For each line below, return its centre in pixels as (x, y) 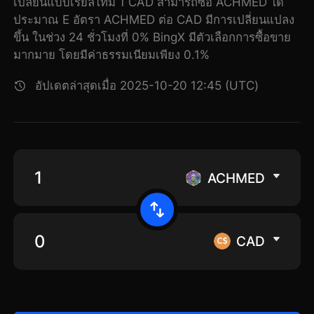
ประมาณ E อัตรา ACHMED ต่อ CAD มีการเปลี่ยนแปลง (154, 20)
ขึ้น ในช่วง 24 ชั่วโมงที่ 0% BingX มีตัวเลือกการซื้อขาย (152, 37)
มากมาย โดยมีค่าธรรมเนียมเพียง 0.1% (112, 55)
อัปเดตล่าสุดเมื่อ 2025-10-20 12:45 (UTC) (147, 86)
